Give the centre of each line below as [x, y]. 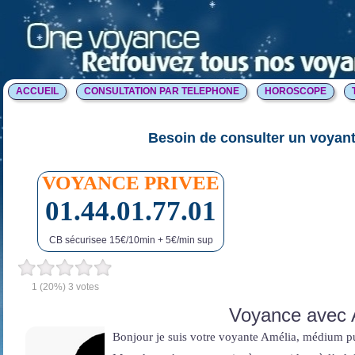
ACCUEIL [37, 91]
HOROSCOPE [296, 91]
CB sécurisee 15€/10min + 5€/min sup [131, 240]
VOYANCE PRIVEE [131, 182]
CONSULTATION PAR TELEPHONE [162, 91]
